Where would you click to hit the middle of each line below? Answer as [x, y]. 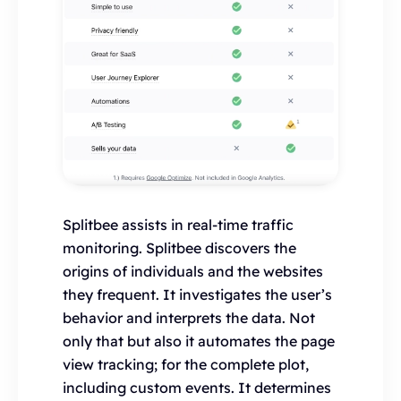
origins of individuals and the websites [193, 271]
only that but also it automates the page [199, 341]
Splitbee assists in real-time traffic [178, 224]
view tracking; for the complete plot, [186, 364]
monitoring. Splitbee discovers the [179, 247]
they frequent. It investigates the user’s [197, 294]
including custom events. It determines [197, 387]
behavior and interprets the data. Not [189, 317]
